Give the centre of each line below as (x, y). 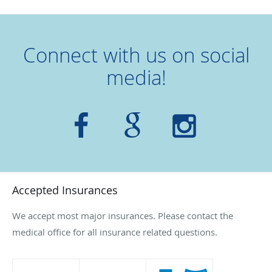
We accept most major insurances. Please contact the (123, 215)
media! (136, 77)
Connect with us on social (136, 55)
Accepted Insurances (65, 190)
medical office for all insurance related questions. (115, 232)
